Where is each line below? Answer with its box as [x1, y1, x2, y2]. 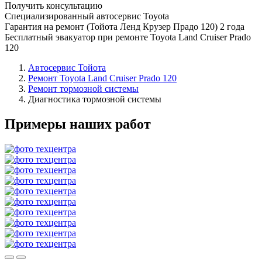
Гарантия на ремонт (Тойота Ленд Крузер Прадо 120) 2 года [5, 21, 244, 32]
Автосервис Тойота [28, 62, 106, 73]
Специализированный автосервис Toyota [5, 11, 169, 21]
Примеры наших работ [5, 116, 151, 132]
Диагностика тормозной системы [28, 94, 161, 104]
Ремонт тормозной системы [28, 83, 139, 94]
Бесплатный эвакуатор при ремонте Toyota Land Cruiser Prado [5, 32, 251, 42]
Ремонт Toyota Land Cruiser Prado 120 [28, 73, 177, 83]
